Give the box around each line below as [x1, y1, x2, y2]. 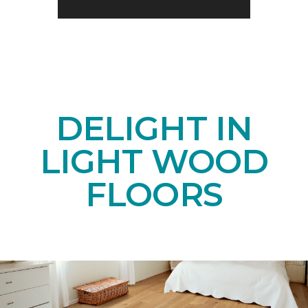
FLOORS [85, 175, 223, 215]
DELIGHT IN [56, 109, 252, 149]
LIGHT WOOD [40, 142, 268, 182]
